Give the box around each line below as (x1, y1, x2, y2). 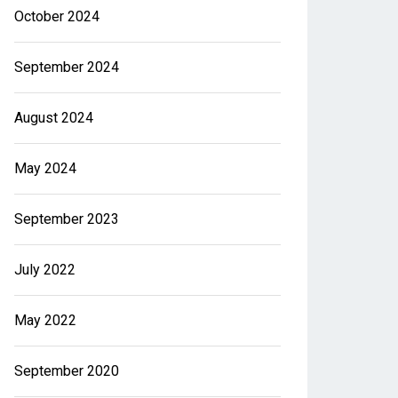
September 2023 (14, 211, 119, 227)
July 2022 (14, 261, 76, 278)
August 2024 (14, 109, 93, 126)
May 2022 (14, 312, 76, 329)
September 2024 (14, 59, 119, 76)
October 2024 (14, 8, 99, 25)
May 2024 (14, 160, 76, 177)
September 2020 (14, 362, 119, 379)
